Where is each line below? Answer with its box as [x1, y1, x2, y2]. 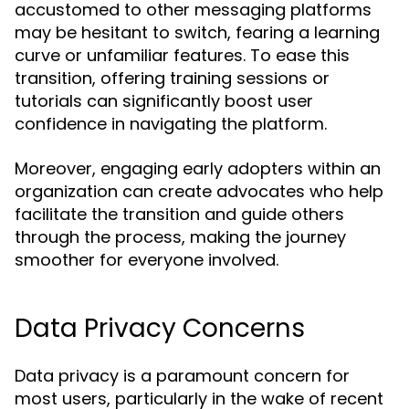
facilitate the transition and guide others [15, 203, 344, 225]
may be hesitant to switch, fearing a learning [15, 21, 380, 44]
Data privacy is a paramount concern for [15, 364, 350, 387]
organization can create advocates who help [15, 180, 383, 203]
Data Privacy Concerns [15, 310, 305, 346]
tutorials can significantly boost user [15, 89, 313, 112]
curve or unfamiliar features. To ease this [15, 44, 350, 67]
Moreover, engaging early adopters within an [15, 157, 381, 180]
